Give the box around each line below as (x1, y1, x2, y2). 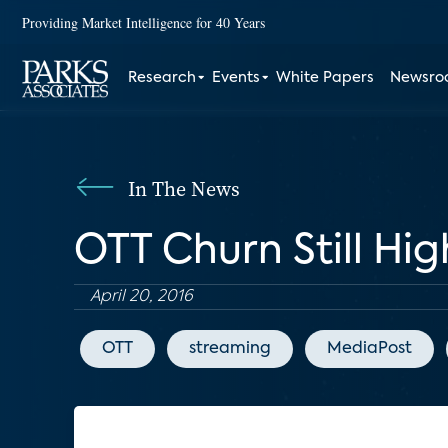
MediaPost (327, 341, 412, 357)
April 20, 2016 (90, 289, 193, 305)
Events (212, 71, 261, 85)
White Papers (276, 71, 375, 85)
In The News (128, 175, 240, 203)
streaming (189, 341, 271, 357)
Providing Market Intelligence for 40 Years (22, 12, 265, 32)
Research (128, 71, 197, 85)
